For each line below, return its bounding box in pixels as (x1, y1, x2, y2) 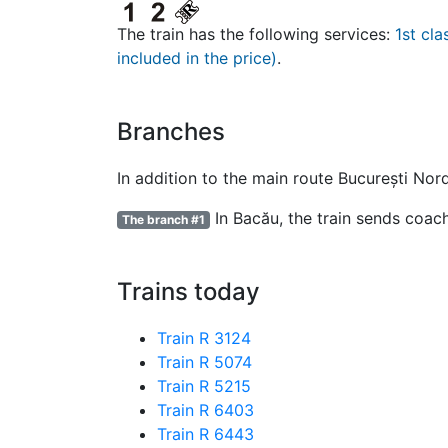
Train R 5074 (157, 352, 252, 372)
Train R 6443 (157, 424, 254, 444)
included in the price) (117, 48, 277, 68)
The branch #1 (121, 212, 205, 227)
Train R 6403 (157, 400, 254, 420)
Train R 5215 (157, 376, 251, 396)
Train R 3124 (157, 328, 251, 348)
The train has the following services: (117, 24, 395, 44)
